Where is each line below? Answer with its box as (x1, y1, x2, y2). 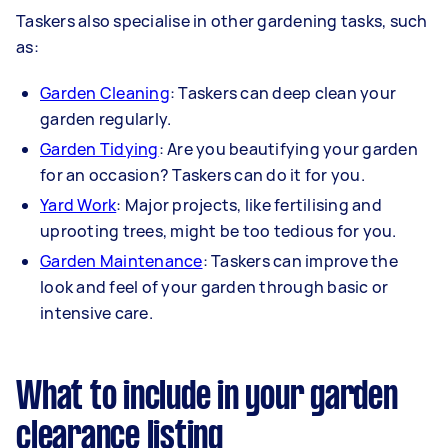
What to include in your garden (16, 379, 398, 416)
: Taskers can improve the (202, 249, 398, 272)
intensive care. (40, 301, 153, 324)
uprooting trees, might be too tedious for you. (40, 219, 397, 242)
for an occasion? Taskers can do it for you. (40, 163, 365, 186)
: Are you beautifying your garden (158, 137, 418, 160)
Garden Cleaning (40, 81, 170, 104)
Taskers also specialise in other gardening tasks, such (16, 9, 428, 32)
